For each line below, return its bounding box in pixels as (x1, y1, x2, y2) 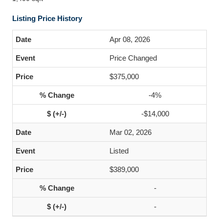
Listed (109, 147, 129, 155)
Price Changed (109, 54, 157, 62)
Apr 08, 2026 (109, 35, 150, 44)
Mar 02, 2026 (109, 128, 152, 136)
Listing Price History (12, 14, 82, 22)
